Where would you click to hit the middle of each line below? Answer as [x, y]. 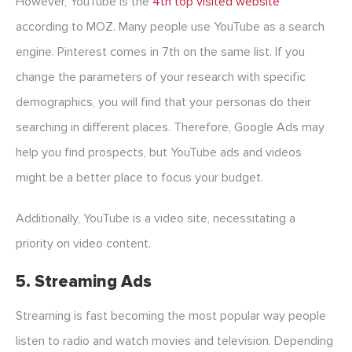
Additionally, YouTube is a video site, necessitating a [156, 219]
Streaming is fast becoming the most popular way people [171, 316]
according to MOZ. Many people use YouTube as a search [170, 27]
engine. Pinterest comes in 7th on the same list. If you [160, 52]
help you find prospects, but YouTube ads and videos [159, 153]
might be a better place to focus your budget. [139, 178]
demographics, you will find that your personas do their [163, 103]
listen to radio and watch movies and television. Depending [174, 341]
